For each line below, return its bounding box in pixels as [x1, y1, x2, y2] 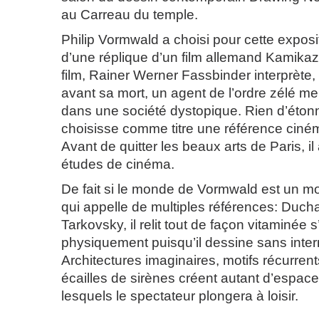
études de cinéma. [61, 157, 174, 172]
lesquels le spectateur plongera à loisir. [61, 288, 298, 303]
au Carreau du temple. [61, 7, 198, 22]
